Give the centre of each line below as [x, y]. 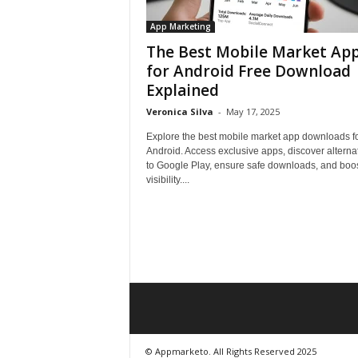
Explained [182, 90]
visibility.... [167, 180]
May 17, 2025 [253, 111]
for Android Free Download [248, 71]
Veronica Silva [179, 111]
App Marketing [180, 26]
